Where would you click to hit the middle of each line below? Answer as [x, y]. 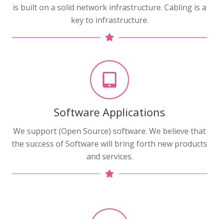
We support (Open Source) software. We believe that [109, 131]
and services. [109, 156]
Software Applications [109, 112]
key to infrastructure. [109, 20]
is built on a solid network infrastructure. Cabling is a [109, 7]
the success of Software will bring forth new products [109, 143]
